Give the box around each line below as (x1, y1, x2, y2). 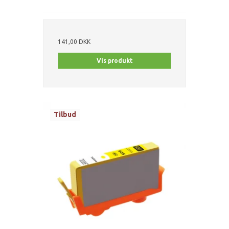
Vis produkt (96, 57, 133, 64)
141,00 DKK (58, 38, 90, 45)
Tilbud (54, 110, 76, 119)
